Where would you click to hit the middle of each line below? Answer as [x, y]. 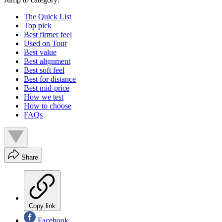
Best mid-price [47, 88]
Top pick [38, 26]
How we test [44, 97]
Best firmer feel [48, 35]
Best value [40, 53]
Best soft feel [44, 70]
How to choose [48, 106]
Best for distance [50, 79]
